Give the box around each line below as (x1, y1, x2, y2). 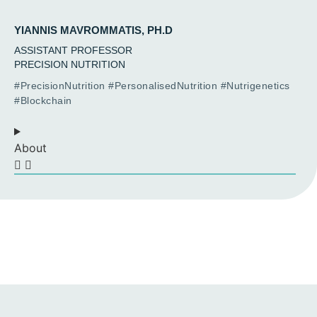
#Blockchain (14, 95, 72, 107)
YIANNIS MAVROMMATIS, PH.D (14, 24, 173, 37)
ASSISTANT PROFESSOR (14, 45, 132, 57)
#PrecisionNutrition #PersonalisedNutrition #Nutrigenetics (14, 80, 290, 92)
